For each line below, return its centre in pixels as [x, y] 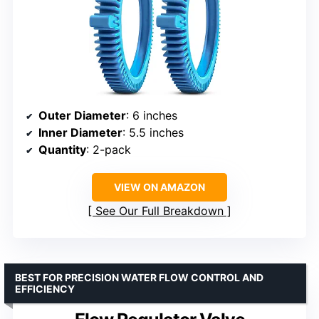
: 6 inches [152, 115]
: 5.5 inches [153, 132]
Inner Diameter [80, 132]
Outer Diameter [82, 115]
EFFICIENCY [45, 288]
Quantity [62, 149]
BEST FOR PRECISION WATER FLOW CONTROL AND [139, 277]
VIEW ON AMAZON [159, 187]
